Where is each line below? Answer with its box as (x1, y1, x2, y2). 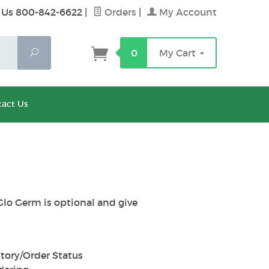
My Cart (159, 47, 198, 59)
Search (38, 47, 67, 58)
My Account (157, 6, 217, 18)
